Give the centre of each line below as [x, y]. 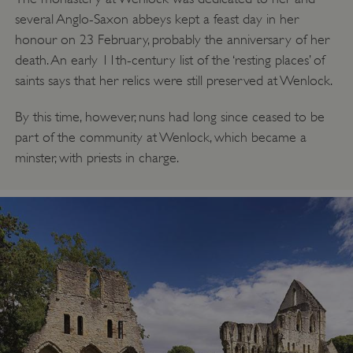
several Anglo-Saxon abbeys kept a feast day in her [156, 19]
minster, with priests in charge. [97, 157]
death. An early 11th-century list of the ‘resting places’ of [169, 59]
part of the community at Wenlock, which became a [160, 137]
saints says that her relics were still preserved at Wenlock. [173, 80]
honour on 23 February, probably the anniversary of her [172, 39]
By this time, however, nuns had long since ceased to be [169, 116]
